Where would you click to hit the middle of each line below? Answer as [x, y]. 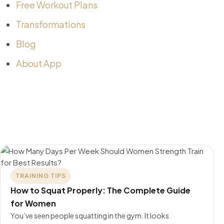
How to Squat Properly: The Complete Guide [100, 190]
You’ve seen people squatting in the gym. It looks [90, 216]
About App [39, 63]
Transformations [51, 24]
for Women [33, 203]
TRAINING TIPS [41, 176]
